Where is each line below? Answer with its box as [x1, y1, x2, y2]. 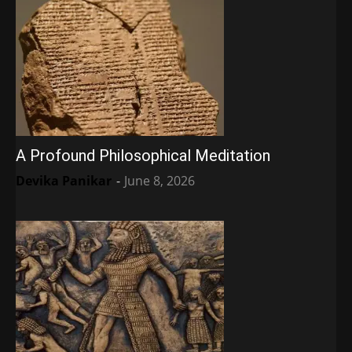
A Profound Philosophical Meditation [16, 146, 270, 166]
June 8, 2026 [124, 172, 195, 190]
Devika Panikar [16, 172, 112, 190]
